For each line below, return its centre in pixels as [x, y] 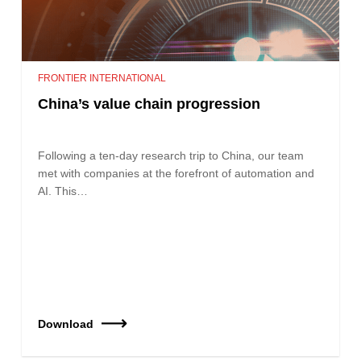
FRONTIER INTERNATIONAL [102, 78]
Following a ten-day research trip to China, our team [171, 155]
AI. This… [63, 191]
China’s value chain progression [149, 104]
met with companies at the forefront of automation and [176, 173]
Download [66, 324]
